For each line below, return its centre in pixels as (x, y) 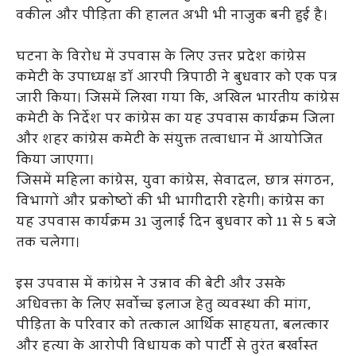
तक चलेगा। (48, 244)
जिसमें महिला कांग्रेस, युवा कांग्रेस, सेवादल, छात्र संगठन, (175, 182)
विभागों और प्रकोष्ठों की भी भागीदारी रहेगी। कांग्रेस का (170, 202)
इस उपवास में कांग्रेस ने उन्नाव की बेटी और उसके (151, 285)
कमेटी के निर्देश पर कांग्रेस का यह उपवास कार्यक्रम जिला (175, 120)
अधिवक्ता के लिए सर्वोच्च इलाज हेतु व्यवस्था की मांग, (164, 306)
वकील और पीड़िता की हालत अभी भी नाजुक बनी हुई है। (172, 16)
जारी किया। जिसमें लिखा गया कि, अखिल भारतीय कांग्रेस (178, 99)
